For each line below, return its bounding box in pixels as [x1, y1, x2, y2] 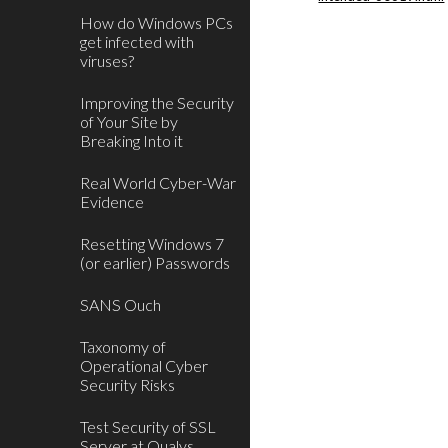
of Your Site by [80, 112, 178, 131]
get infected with [80, 32, 194, 51]
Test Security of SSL [80, 417, 216, 436]
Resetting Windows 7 [80, 234, 224, 253]
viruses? [80, 51, 134, 70]
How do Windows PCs [80, 13, 233, 32]
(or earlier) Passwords [80, 253, 230, 272]
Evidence [80, 192, 144, 211]
